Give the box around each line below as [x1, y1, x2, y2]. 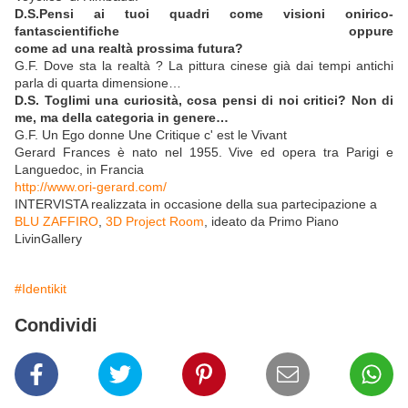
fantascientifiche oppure [15, 24, 393, 39]
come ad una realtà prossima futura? [15, 41, 243, 56]
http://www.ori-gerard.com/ [15, 179, 167, 195]
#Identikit [15, 281, 66, 297]
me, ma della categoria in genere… [15, 110, 229, 126]
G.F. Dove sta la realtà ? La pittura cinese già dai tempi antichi [15, 58, 393, 74]
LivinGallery [15, 231, 82, 247]
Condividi [15, 315, 97, 336]
